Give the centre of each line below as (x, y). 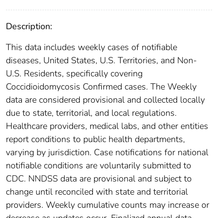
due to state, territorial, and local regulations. (91, 113)
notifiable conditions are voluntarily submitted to (99, 165)
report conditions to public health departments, (95, 139)
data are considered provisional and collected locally (105, 100)
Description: (29, 26)
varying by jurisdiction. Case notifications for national (107, 152)
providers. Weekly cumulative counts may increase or (108, 205)
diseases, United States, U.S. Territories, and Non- (101, 60)
